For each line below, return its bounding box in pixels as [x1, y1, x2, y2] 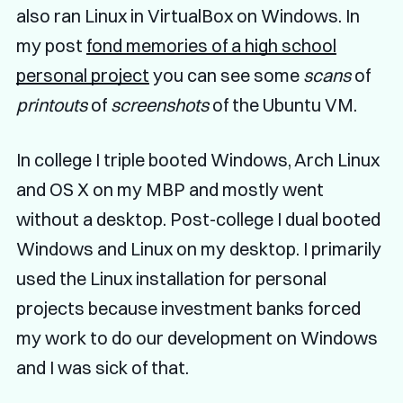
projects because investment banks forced [15, 296, 361, 319]
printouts [15, 93, 87, 116]
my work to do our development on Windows [15, 326, 378, 349]
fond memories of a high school [85, 33, 336, 57]
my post [15, 33, 86, 57]
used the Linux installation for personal [15, 266, 327, 290]
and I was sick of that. [15, 355, 189, 379]
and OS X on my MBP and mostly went [15, 177, 324, 201]
